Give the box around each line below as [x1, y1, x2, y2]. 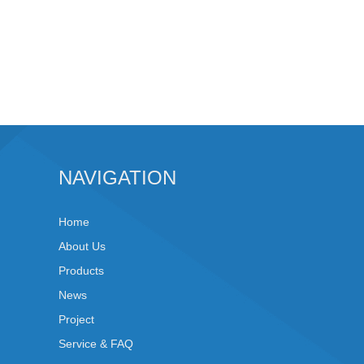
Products [58, 264, 104, 277]
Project [58, 313, 94, 326]
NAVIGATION [58, 167, 176, 188]
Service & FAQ [58, 337, 133, 350]
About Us [58, 240, 106, 253]
